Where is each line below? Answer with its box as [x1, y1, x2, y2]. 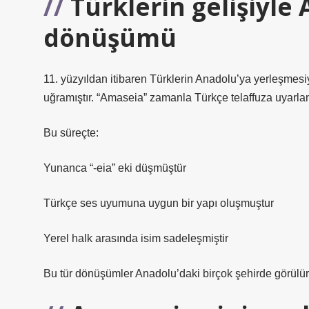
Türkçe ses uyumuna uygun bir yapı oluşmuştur [43, 197, 274, 209]
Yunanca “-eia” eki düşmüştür [43, 162, 186, 174]
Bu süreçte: [43, 127, 99, 139]
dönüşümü [43, 21, 177, 54]
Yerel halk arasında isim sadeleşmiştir [43, 232, 228, 244]
